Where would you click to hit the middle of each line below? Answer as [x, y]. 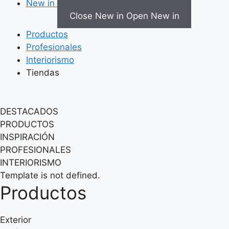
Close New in [96, 16]
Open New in [153, 16]
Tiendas [43, 73]
